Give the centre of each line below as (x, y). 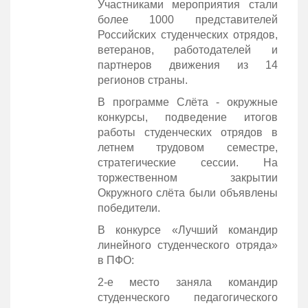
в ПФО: (115, 260)
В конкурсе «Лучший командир (187, 230)
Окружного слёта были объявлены (187, 192)
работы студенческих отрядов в (187, 132)
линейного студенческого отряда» (187, 245)
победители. (129, 208)
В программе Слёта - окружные (187, 102)
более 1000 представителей (187, 19)
